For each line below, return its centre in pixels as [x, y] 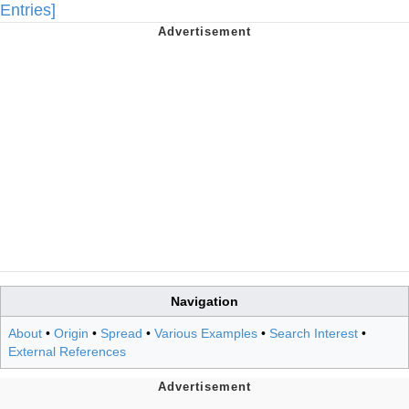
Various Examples [206, 333]
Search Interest [314, 333]
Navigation [204, 301]
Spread [121, 333]
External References [67, 351]
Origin [71, 333]
